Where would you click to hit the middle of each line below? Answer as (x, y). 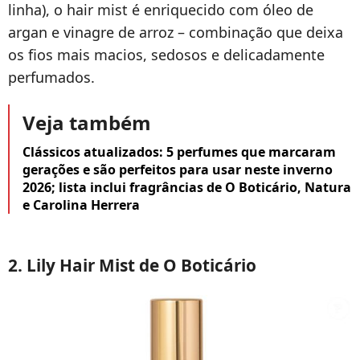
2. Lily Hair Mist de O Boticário (132, 265)
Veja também (87, 122)
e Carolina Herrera (81, 205)
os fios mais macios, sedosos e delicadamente (166, 54)
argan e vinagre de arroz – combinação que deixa (176, 32)
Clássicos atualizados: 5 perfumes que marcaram (179, 151)
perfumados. (51, 77)
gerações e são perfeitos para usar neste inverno (178, 169)
